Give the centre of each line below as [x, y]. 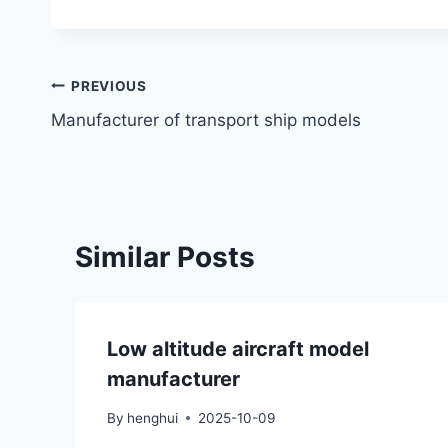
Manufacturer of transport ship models [206, 120]
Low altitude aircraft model [238, 349]
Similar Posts [165, 257]
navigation [121, 133]
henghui [153, 417]
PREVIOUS [109, 85]
